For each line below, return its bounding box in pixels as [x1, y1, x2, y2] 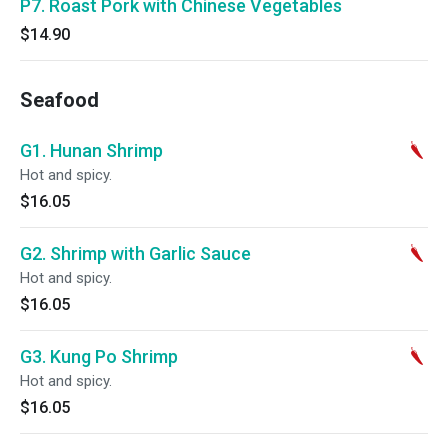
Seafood [20, 88, 99, 112]
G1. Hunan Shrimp [20, 140, 163, 161]
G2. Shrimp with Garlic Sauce [20, 243, 251, 264]
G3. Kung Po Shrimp [20, 346, 178, 367]
